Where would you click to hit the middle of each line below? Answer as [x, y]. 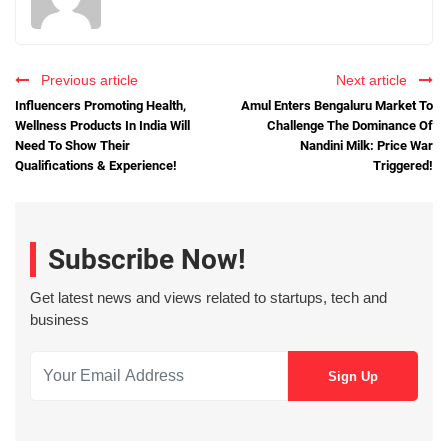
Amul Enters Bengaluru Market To [337, 105]
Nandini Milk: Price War [366, 145]
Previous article [85, 79]
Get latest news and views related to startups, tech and [208, 298]
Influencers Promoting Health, [100, 105]
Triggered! [403, 165]
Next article [375, 79]
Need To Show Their [72, 145]
